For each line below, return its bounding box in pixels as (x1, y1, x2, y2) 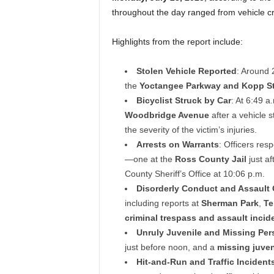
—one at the (124, 154, 175, 165)
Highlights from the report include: (111, 37, 243, 47)
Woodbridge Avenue (124, 110, 209, 120)
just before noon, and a (124, 242, 217, 253)
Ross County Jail (174, 154, 246, 165)
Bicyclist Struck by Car (136, 95, 231, 106)
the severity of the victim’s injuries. (124, 125, 257, 135)
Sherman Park (201, 198, 259, 209)
